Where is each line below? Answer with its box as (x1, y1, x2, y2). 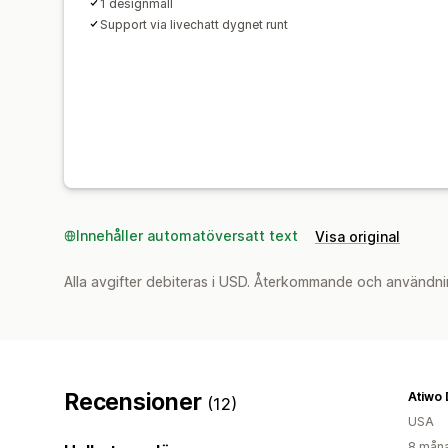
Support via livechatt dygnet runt (100, 16, 288, 32)
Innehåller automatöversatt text (76, 226, 298, 244)
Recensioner (64, 387, 208, 416)
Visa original (315, 227, 400, 245)
